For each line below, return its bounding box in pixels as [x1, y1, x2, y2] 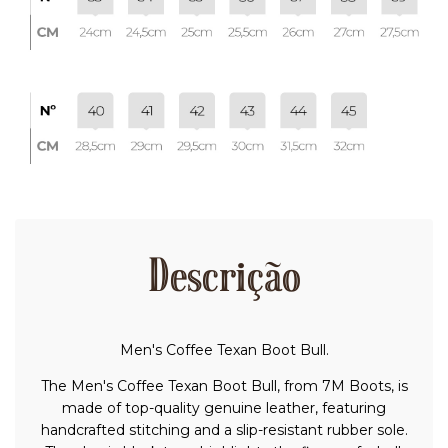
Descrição [147, 256, 301, 305]
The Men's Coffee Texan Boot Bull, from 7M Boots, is [40, 377, 408, 396]
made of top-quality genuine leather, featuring [62, 399, 386, 418]
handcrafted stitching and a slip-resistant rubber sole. [40, 421, 408, 440]
